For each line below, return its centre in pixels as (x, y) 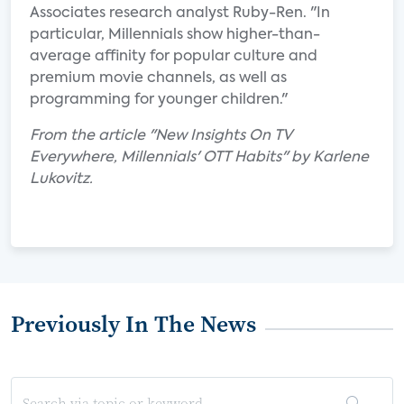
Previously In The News (133, 324)
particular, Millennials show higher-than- (175, 35)
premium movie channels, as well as (158, 78)
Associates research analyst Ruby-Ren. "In (180, 14)
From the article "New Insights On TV (161, 136)
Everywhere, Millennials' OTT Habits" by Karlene (199, 158)
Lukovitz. (61, 179)
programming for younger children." (159, 100)
